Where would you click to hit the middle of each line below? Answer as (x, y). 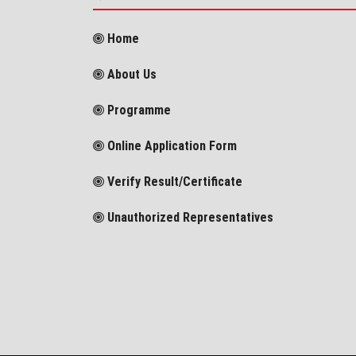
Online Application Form (170, 146)
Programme (137, 110)
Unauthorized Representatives (189, 218)
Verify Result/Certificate (173, 182)
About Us (130, 75)
